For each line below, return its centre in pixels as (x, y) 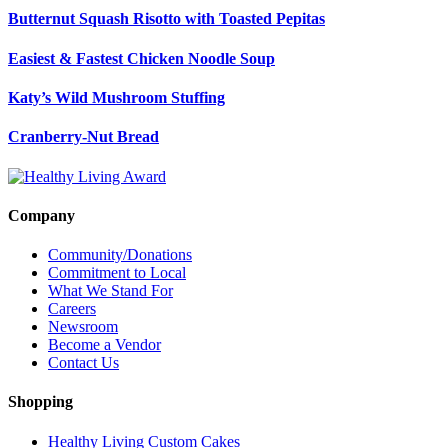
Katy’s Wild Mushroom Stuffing (116, 97)
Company (41, 215)
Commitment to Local (117, 273)
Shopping (40, 402)
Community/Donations (120, 255)
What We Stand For (110, 291)
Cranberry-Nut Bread (83, 137)
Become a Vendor (104, 345)
